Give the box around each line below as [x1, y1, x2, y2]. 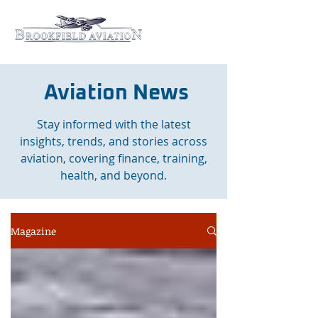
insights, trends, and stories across [20, 133, 207, 149]
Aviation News [38, 82, 189, 104]
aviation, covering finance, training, [20, 150, 207, 166]
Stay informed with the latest [36, 116, 191, 132]
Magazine [11, 224, 56, 238]
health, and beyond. [60, 168, 167, 183]
